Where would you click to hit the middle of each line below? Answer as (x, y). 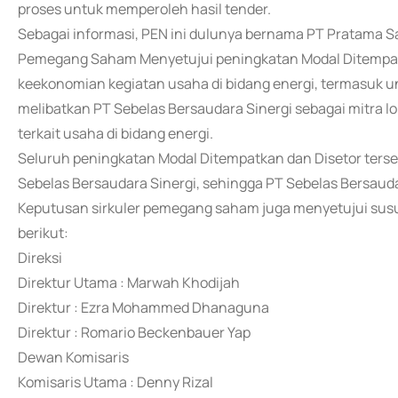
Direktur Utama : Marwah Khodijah (129, 283)
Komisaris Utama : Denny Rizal (115, 382)
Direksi (40, 258)
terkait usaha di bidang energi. (115, 133)
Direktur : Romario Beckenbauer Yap (134, 332)
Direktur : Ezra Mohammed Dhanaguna (143, 307)
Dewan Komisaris (73, 357)
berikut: (43, 233)
